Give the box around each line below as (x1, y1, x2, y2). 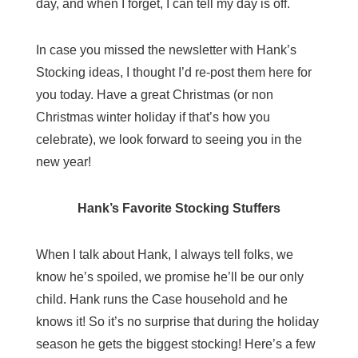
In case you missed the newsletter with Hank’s (35, 43, 296, 57)
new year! (35, 155, 91, 169)
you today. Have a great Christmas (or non (35, 88, 273, 101)
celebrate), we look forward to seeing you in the (35, 133, 302, 146)
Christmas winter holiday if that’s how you (35, 110, 270, 124)
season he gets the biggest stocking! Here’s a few (35, 337, 316, 351)
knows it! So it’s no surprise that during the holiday (35, 315, 319, 328)
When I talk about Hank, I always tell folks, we (35, 248, 293, 261)
